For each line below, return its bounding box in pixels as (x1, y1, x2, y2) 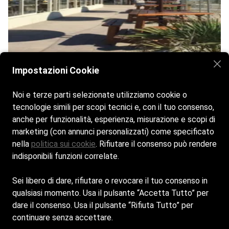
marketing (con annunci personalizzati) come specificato (12, 127, 214, 136)
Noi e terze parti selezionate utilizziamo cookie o (12, 90, 187, 100)
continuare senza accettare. (12, 213, 113, 222)
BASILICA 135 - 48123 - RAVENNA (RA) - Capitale (21, 214, 208, 225)
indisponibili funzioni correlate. (12, 151, 119, 161)
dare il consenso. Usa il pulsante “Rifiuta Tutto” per (12, 200, 193, 210)
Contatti (163, 190, 196, 201)
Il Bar (129, 190, 149, 201)
